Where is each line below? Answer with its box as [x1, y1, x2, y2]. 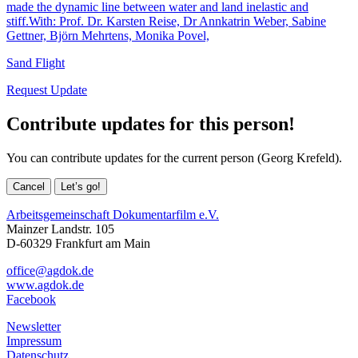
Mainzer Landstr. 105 [6, 221, 114, 236]
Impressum [6, 333, 62, 348]
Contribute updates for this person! [6, 113, 295, 134]
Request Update [6, 82, 87, 97]
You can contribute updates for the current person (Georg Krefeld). [6, 150, 342, 165]
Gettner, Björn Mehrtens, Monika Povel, [6, 28, 209, 42]
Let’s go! [61, 180, 101, 193]
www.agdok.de [6, 277, 84, 292]
